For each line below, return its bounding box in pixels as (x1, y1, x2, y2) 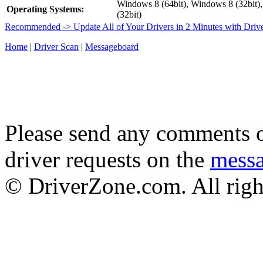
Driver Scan (34, 41, 79, 52)
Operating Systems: (6, 4, 84, 14)
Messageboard (85, 41, 139, 52)
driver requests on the (5, 146, 210, 172)
